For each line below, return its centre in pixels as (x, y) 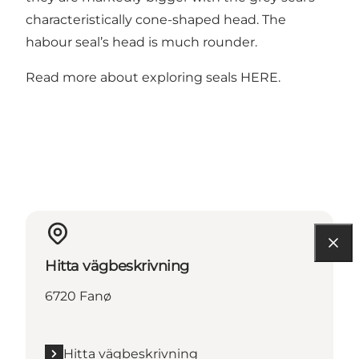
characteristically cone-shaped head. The (156, 19)
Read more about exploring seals (133, 77)
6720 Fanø (78, 296)
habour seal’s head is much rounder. (141, 42)
